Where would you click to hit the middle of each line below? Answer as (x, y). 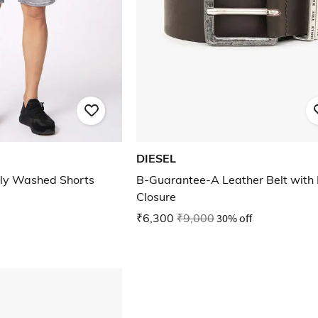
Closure (156, 197)
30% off (234, 218)
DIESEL (156, 159)
